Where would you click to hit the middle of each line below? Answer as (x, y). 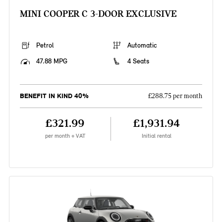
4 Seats (138, 61)
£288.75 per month (175, 96)
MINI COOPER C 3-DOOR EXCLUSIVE (98, 14)
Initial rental (157, 136)
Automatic (142, 46)
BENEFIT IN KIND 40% (54, 96)
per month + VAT (65, 136)
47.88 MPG (52, 61)
